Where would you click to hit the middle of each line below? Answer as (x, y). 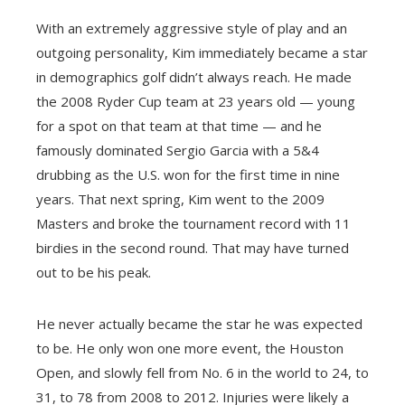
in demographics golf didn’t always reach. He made (194, 77)
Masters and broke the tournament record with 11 (193, 224)
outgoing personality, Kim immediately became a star (202, 53)
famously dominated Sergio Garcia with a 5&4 (178, 151)
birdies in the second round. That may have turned (193, 248)
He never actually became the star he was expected (199, 324)
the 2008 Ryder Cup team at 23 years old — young (196, 102)
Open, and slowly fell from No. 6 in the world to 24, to (202, 373)
